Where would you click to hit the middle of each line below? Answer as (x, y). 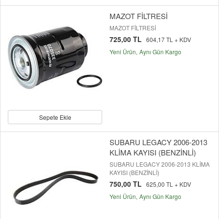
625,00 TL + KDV (169, 184)
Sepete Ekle (55, 117)
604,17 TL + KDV (169, 40)
